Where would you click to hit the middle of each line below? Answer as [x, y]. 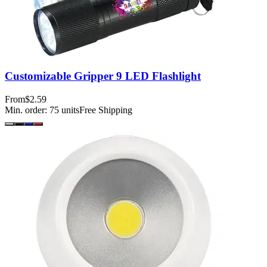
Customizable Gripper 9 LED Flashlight [103, 76]
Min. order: [27, 110]
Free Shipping [106, 110]
